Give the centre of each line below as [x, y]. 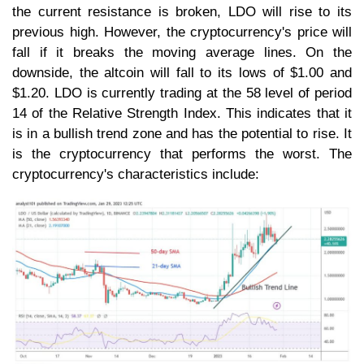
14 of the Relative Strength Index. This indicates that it [182, 113]
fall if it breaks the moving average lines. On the [182, 52]
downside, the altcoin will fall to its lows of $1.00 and [182, 72]
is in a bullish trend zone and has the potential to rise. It [182, 133]
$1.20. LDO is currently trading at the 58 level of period [182, 93]
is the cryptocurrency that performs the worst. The [182, 154]
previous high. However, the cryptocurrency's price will [182, 32]
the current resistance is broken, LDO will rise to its [182, 11]
